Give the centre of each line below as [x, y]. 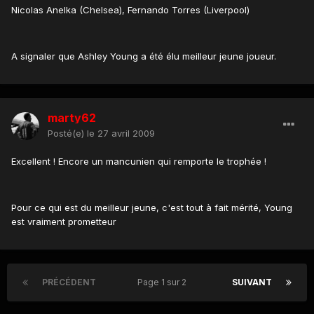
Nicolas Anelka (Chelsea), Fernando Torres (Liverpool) [130, 9]
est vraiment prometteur [64, 222]
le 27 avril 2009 [121, 134]
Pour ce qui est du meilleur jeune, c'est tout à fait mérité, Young [152, 208]
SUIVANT [252, 282]
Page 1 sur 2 [164, 282]
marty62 [72, 118]
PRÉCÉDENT [69, 282]
